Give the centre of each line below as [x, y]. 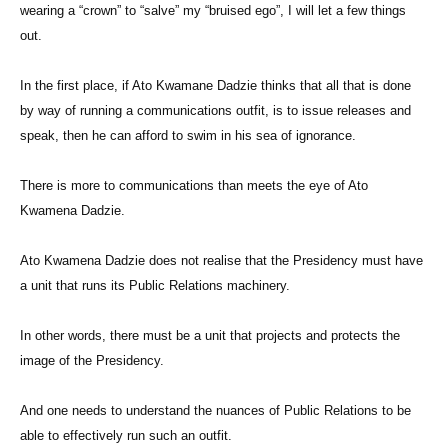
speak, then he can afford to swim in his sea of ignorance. [190, 136]
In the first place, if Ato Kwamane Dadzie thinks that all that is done [215, 86]
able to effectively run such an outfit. [128, 436]
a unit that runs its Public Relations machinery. [157, 286]
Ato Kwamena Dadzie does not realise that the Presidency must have [221, 261]
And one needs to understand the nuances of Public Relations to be [215, 411]
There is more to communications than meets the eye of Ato [194, 186]
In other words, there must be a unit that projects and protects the [210, 336]
